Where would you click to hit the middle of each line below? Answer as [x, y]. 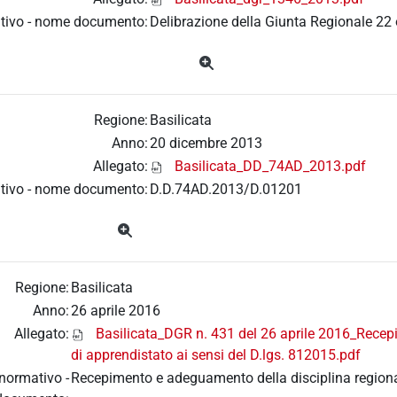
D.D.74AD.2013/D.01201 [226, 190]
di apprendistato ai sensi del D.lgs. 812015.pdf [216, 355]
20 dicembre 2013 [206, 144]
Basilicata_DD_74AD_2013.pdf [270, 167]
